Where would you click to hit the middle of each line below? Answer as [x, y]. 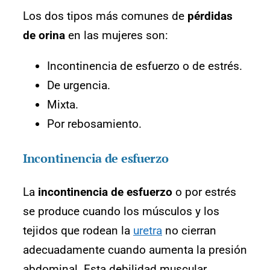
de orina [44, 35]
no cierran [189, 230]
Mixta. [63, 104]
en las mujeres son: [117, 35]
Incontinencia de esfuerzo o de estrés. [145, 66]
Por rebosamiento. [94, 124]
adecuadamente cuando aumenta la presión [135, 250]
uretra [148, 230]
